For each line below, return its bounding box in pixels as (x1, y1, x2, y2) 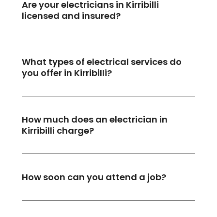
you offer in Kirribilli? (21, 67, 112, 79)
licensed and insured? (21, 9, 121, 22)
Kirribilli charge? (21, 124, 94, 137)
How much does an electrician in (21, 113, 168, 126)
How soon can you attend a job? (21, 170, 166, 183)
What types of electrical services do (21, 56, 182, 68)
